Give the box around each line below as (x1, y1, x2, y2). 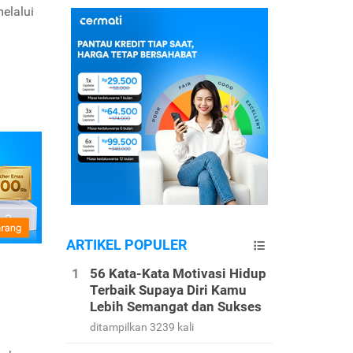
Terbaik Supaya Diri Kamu (89, 282, 247, 298)
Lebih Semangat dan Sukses (89, 299, 262, 314)
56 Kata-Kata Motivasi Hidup (89, 266, 266, 281)
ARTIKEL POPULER (65, 236, 187, 253)
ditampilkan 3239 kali (89, 321, 194, 333)
